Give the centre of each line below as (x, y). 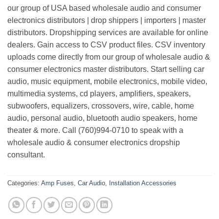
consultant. (26, 155)
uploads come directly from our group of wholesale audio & (109, 57)
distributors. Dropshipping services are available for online (108, 33)
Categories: (24, 183)
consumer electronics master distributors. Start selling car (106, 69)
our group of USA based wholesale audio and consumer (104, 8)
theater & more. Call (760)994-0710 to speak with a (95, 131)
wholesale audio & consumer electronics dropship (94, 143)
